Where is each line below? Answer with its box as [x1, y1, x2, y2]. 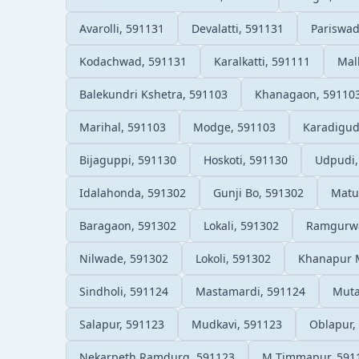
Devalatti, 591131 [192, 20, 284, 36]
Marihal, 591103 [79, 119, 166, 135]
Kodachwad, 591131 [79, 53, 187, 69]
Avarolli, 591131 [79, 20, 164, 36]
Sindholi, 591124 [79, 283, 168, 299]
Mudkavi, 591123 [192, 316, 282, 332]
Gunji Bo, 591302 [213, 184, 304, 200]
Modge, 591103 [193, 119, 276, 135]
